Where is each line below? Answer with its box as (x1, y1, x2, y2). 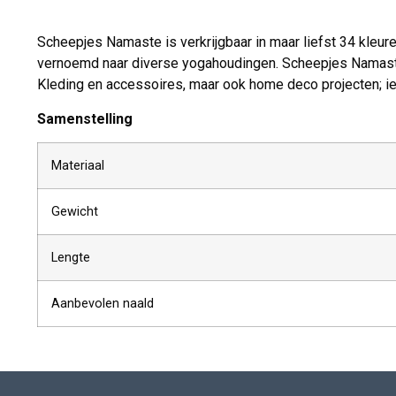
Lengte (51, 250, 90, 266)
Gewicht (51, 204, 98, 220)
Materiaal (51, 158, 104, 174)
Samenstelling (37, 110, 133, 127)
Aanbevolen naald (51, 296, 154, 312)
